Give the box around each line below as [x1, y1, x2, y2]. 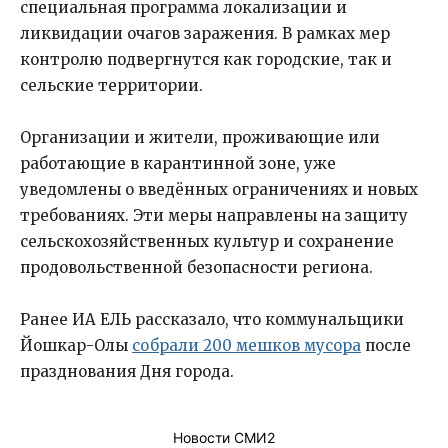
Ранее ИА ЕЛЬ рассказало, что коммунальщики [20, 310, 404, 329]
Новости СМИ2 [173, 429, 275, 446]
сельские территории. [20, 76, 203, 95]
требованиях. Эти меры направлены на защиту [20, 206, 408, 225]
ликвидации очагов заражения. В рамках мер [20, 24, 390, 43]
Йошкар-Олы [20, 336, 132, 355]
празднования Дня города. [20, 362, 234, 381]
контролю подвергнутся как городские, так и [20, 50, 392, 69]
